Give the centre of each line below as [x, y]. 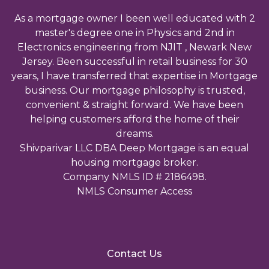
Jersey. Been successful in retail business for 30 [134, 61]
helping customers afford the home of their [134, 119]
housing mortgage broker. [134, 162]
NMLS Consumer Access [134, 191]
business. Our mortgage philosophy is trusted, [134, 90]
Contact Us [134, 253]
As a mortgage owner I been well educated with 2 [134, 18]
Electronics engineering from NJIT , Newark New [134, 47]
